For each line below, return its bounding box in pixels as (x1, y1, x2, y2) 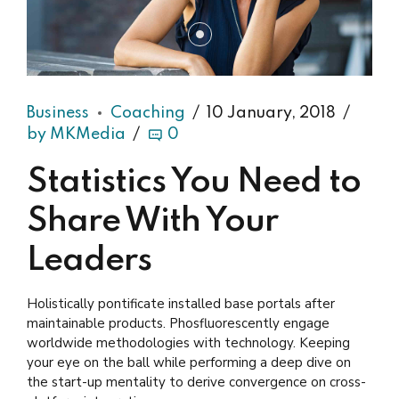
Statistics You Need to (27, 165, 361, 199)
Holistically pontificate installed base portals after (27, 294, 335, 313)
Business (27, 105, 89, 122)
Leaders (27, 243, 151, 278)
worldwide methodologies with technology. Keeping (27, 333, 350, 352)
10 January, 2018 (207, 105, 336, 122)
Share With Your (27, 204, 278, 239)
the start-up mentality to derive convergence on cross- (27, 372, 366, 391)
